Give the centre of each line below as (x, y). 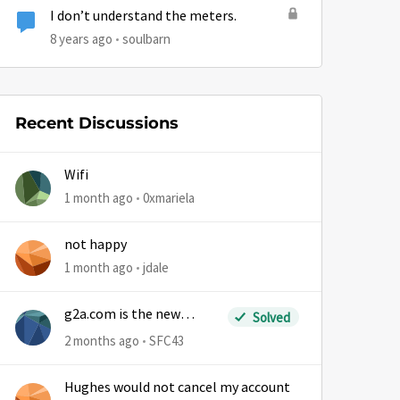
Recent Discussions (97, 123)
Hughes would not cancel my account (177, 387)
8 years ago (81, 39)
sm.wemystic (104, 332)
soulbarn (146, 39)
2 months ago (102, 341)
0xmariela (169, 198)
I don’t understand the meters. (143, 16)
